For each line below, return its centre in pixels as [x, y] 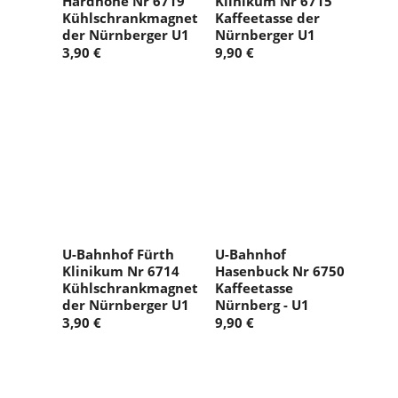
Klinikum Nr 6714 [121, 271]
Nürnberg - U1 [262, 305]
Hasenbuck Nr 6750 [280, 271]
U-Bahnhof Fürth [118, 255]
